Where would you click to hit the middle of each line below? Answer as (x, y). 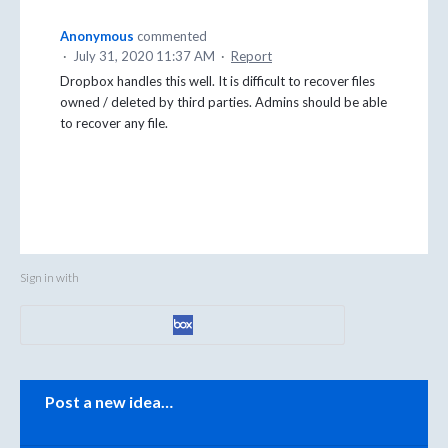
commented (172, 36)
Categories (48, 393)
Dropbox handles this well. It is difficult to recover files (217, 81)
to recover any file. (114, 123)
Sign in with (49, 278)
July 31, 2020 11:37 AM (144, 56)
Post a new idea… (109, 401)
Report (251, 56)
